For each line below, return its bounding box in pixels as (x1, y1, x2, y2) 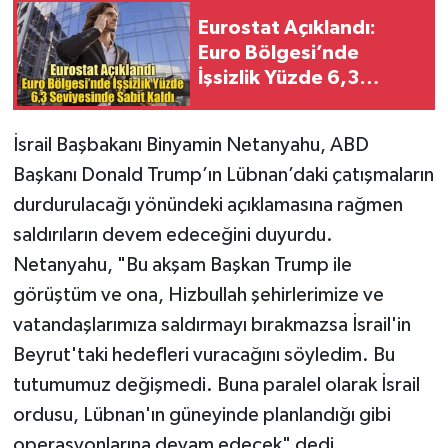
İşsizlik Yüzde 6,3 (198, 68, 359, 89)
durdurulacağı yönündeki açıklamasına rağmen (12, 194, 403, 215)
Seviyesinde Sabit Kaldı (198, 93, 417, 114)
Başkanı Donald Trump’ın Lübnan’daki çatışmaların (12, 164, 434, 185)
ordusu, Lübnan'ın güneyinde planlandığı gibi (12, 404, 391, 425)
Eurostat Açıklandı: (198, 18, 376, 39)
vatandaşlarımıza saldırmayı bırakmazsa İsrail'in (12, 314, 411, 335)
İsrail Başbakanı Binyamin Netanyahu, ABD (12, 134, 369, 155)
